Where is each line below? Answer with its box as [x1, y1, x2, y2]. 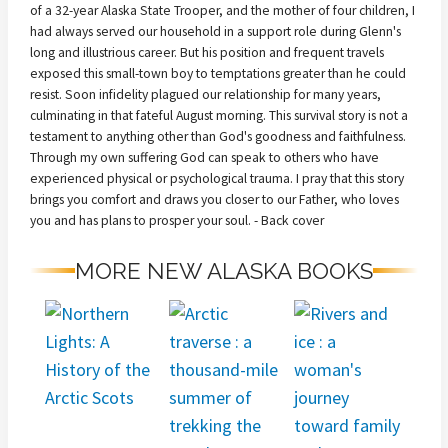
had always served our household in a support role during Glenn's [30, 22, 401, 40]
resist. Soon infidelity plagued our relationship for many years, [30, 85, 381, 103]
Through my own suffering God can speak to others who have [30, 148, 379, 166]
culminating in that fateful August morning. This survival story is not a [30, 106, 408, 124]
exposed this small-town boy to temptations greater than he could [30, 64, 406, 82]
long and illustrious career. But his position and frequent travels [30, 43, 384, 61]
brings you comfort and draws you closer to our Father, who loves [30, 190, 399, 208]
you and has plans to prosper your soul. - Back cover [30, 211, 324, 229]
